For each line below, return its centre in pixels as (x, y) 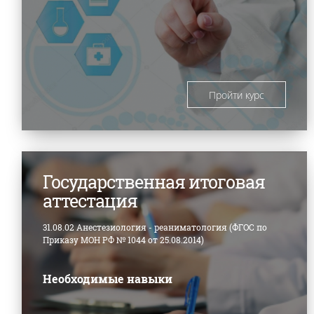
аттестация (90, 200)
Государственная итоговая (154, 182)
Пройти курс (237, 95)
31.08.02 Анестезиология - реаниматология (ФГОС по (155, 227)
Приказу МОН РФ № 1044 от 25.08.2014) (123, 239)
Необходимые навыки (108, 278)
